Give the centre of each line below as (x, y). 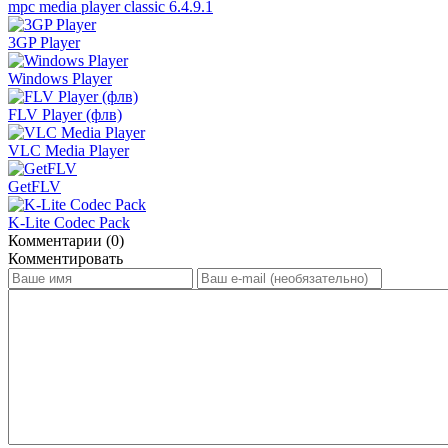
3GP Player (44, 42)
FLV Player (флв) (65, 114)
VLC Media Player (68, 150)
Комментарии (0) (66, 240)
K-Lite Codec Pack (69, 222)
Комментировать (65, 258)
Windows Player (60, 78)
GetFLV (34, 186)
